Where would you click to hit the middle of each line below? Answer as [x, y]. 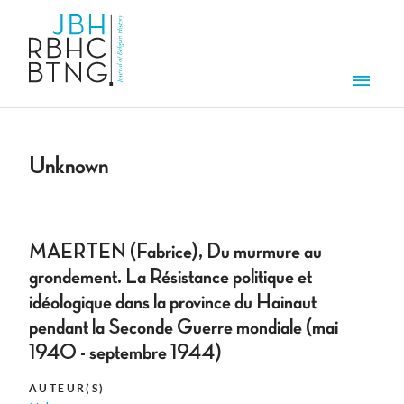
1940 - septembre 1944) [125, 353]
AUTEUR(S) [67, 389]
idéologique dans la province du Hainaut [173, 303]
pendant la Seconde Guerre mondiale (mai [184, 328]
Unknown [69, 166]
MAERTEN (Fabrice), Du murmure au [175, 252]
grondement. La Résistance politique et [170, 277]
